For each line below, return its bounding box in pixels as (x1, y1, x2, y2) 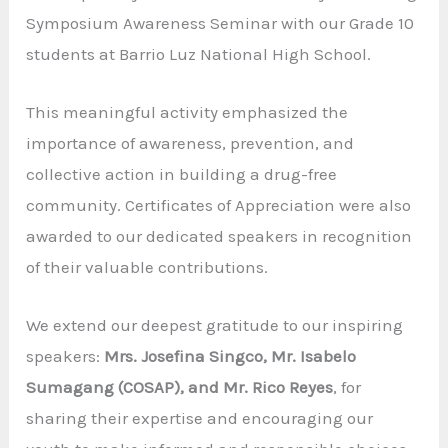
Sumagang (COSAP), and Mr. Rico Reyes (26, 376, 334, 397)
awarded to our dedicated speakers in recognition (26, 225, 413, 246)
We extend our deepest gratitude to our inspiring (26, 314, 404, 335)
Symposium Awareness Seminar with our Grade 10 (26, 12, 415, 33)
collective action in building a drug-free (26, 163, 338, 184)
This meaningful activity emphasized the (26, 101, 349, 122)
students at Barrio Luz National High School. (26, 43, 372, 64)
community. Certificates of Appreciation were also (26, 194, 412, 215)
